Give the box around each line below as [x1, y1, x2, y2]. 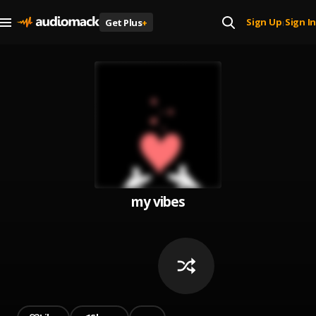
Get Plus [105, 16, 142, 29]
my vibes [131, 193, 185, 211]
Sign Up [246, 16, 282, 28]
